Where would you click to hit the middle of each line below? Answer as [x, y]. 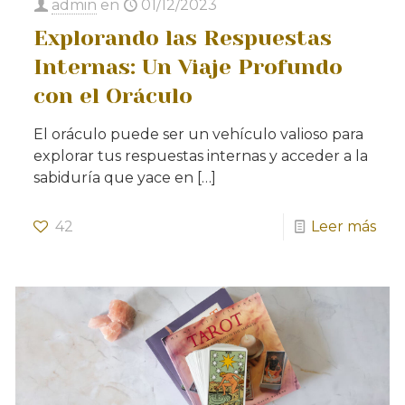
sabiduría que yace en [114, 177]
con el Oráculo [113, 95]
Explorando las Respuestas [183, 38]
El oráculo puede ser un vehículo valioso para [199, 134]
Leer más [343, 226]
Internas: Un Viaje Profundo [188, 66]
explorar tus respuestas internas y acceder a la [201, 155]
